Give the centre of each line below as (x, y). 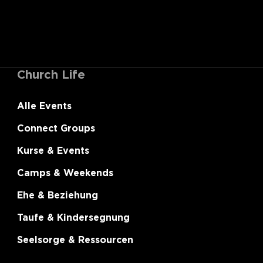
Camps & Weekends (65, 173)
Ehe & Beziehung (58, 195)
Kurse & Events (53, 150)
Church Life (51, 74)
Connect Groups (56, 128)
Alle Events (45, 106)
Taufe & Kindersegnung (74, 217)
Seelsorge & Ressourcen (75, 240)
